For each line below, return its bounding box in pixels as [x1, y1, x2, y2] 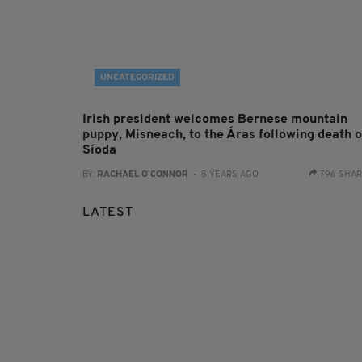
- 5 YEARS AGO [188, 170, 259, 179]
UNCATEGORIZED [100, 73, 175, 82]
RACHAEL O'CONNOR [97, 170, 188, 179]
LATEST [82, 205, 133, 219]
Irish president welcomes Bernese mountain [82, 112, 347, 126]
